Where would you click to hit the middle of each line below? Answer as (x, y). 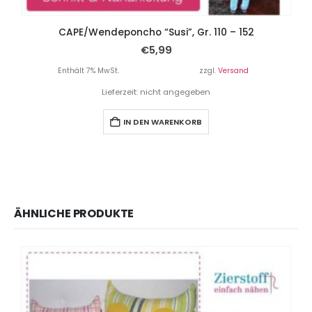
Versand (233, 70)
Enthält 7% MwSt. (88, 70)
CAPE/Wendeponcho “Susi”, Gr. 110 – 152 (156, 33)
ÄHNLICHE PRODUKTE (74, 213)
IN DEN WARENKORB (163, 122)
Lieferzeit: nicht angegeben (156, 92)
